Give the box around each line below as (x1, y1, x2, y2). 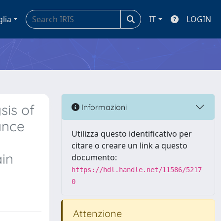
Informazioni (79, 102, 127, 112)
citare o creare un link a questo (72, 140, 187, 151)
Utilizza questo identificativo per (72, 128, 192, 139)
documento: (72, 152, 117, 163)
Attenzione (71, 207, 122, 220)
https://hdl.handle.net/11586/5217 (72, 166, 202, 174)
